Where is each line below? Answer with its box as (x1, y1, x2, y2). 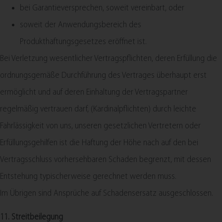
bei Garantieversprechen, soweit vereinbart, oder (20, 3, 184, 13)
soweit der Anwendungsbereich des (20, 20, 141, 30)
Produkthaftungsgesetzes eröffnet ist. (20, 37, 147, 47)
